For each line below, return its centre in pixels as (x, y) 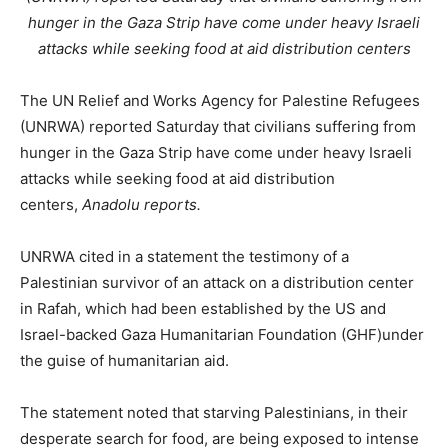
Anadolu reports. (141, 204)
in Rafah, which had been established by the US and (203, 308)
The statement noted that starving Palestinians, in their (214, 412)
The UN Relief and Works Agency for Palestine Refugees (220, 100)
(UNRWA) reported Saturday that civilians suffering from (218, 126)
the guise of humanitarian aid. (124, 360)
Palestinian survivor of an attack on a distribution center (217, 282)
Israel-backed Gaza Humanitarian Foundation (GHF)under (222, 334)
